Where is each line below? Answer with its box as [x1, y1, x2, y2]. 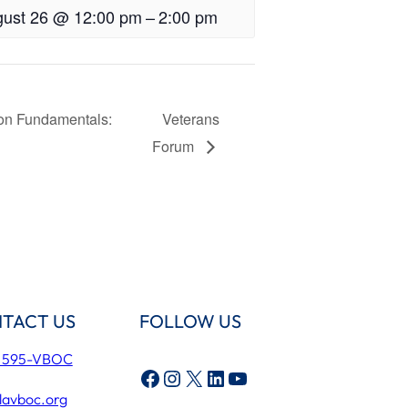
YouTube [226, 363, 239, 392]
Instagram [160, 363, 179, 392]
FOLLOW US [139, 309, 242, 332]
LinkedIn [204, 363, 217, 392]
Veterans [162, 107, 220, 129]
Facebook [138, 363, 150, 392]
